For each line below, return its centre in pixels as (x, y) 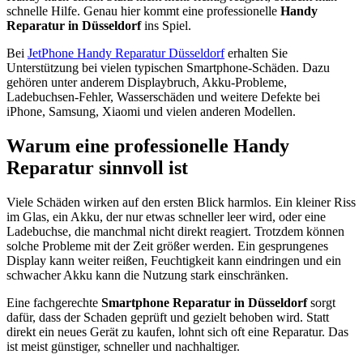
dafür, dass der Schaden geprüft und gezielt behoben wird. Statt (168, 317)
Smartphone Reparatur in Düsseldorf (204, 302)
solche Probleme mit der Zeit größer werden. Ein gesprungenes (167, 246)
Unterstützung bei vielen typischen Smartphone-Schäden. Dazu (168, 67)
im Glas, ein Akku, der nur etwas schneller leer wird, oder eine (166, 216)
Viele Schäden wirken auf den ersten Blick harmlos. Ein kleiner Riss (181, 202)
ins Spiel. (166, 25)
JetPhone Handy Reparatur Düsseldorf (126, 53)
